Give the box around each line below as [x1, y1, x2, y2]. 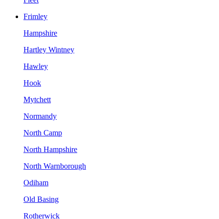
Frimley [23, 12, 47, 21]
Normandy [23, 111, 57, 120]
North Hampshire [23, 145, 77, 153]
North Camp [23, 128, 62, 137]
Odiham [23, 178, 48, 187]
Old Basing [23, 195, 59, 203]
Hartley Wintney [23, 45, 74, 54]
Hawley [23, 62, 48, 70]
